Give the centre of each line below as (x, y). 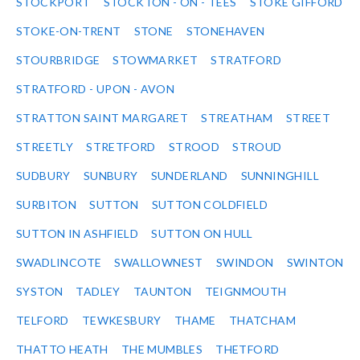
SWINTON (315, 263)
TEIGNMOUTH (245, 292)
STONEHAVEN (225, 31)
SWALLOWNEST (159, 263)
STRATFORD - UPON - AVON (96, 89)
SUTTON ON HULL (202, 234)
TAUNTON (162, 292)
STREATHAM (237, 118)
